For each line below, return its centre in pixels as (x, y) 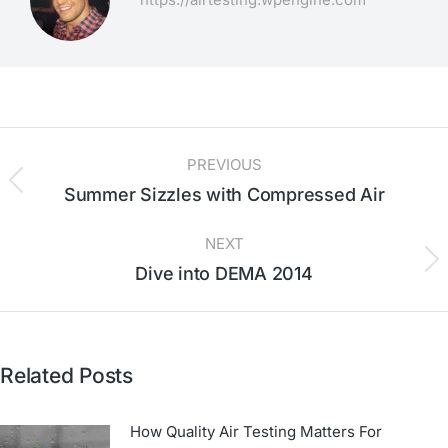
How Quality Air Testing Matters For (256, 431)
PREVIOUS (224, 164)
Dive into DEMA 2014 (224, 273)
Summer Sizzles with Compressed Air (224, 194)
